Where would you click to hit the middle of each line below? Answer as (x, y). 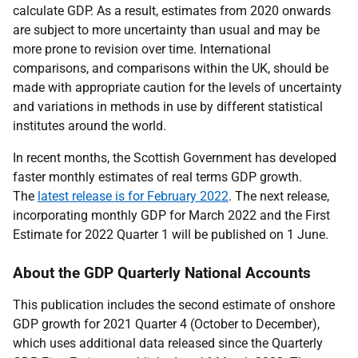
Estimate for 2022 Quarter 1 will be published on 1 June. (171, 235)
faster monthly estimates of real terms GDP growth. (157, 177)
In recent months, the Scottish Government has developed (175, 158)
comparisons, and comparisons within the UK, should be (171, 68)
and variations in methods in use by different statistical (168, 107)
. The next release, (279, 196)
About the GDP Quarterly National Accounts (162, 273)
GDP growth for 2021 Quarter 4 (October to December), (166, 324)
